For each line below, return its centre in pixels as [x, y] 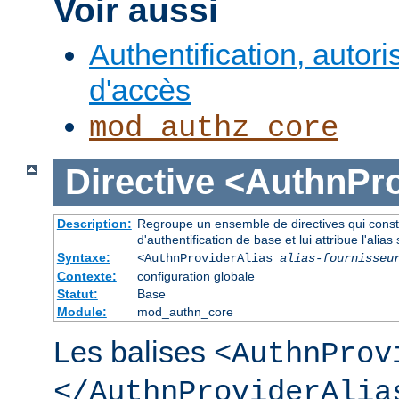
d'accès [140, 90]
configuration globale [195, 276]
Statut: [77, 294]
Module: [81, 312]
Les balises [134, 352]
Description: [94, 224]
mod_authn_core [185, 312]
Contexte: [86, 276]
